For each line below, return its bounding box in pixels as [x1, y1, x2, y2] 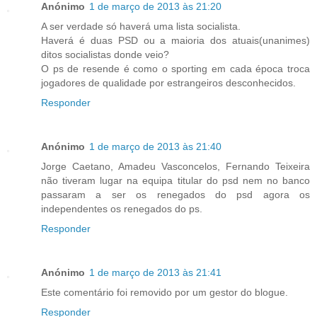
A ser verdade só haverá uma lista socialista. [41, 20, 241, 32]
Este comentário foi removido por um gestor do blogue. [41, 286, 288, 298]
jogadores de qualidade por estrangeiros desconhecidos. [41, 76, 296, 88]
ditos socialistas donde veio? [41, 48, 169, 60]
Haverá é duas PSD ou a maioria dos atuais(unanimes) [41, 34, 310, 46]
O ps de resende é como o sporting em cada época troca [41, 62, 310, 74]
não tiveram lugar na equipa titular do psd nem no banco [41, 174, 310, 186]
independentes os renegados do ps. [41, 202, 202, 214]
